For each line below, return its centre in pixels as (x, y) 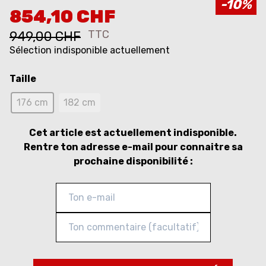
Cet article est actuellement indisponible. (133, 133)
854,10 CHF (62, 17)
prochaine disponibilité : (133, 161)
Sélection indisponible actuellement (90, 50)
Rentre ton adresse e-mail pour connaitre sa (133, 147)
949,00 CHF (45, 37)
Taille (23, 79)
